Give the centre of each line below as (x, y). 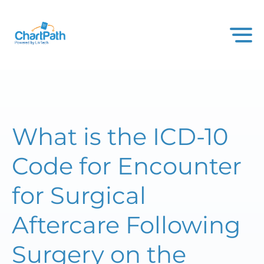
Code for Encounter (127, 166)
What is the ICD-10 (120, 136)
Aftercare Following (126, 225)
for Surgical (79, 195)
